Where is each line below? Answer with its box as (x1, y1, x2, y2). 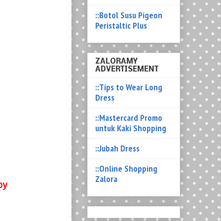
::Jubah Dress (95, 142, 140, 154)
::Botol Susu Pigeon (95, 9, 162, 21)
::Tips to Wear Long (95, 81, 162, 93)
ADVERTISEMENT (95, 65, 158, 74)
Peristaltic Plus (95, 20, 147, 32)
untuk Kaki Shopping (95, 122, 166, 134)
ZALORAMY (95, 57, 138, 66)
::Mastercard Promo (95, 111, 162, 123)
